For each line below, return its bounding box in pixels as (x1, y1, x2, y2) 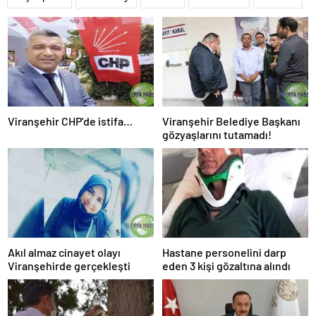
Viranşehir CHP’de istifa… (8, 114, 133, 128)
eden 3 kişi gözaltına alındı (162, 259, 291, 273)
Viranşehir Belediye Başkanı (162, 114, 300, 128)
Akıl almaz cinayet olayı (8, 245, 121, 260)
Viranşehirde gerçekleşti (8, 259, 130, 273)
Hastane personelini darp (162, 245, 286, 260)
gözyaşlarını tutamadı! (162, 128, 272, 142)
